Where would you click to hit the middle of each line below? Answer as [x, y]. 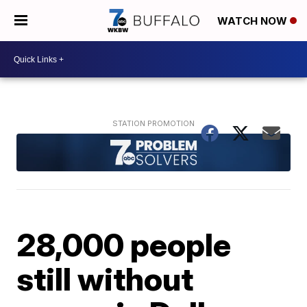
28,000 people [124, 244]
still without [105, 279]
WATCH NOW [254, 21]
